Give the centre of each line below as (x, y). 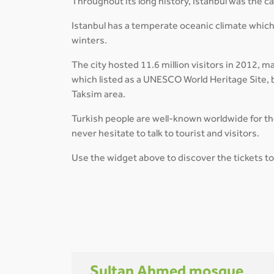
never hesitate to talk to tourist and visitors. (165, 135)
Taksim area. (98, 96)
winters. (89, 42)
